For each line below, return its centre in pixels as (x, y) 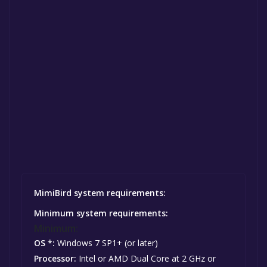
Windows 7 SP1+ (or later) (106, 243)
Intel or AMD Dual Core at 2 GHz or (146, 259)
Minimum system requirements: (101, 213)
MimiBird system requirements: (100, 193)
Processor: (55, 259)
